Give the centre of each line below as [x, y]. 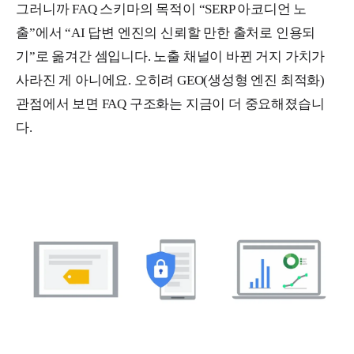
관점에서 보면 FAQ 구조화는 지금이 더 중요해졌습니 [170, 104]
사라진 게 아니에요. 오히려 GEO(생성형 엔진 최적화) [170, 80]
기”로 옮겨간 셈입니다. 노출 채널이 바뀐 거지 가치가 [171, 56]
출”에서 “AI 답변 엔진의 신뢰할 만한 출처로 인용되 [166, 32]
